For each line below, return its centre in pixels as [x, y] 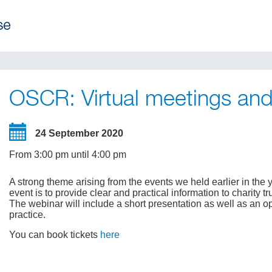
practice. [28, 215]
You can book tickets [55, 235]
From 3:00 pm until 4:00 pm [68, 155]
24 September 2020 [80, 133]
